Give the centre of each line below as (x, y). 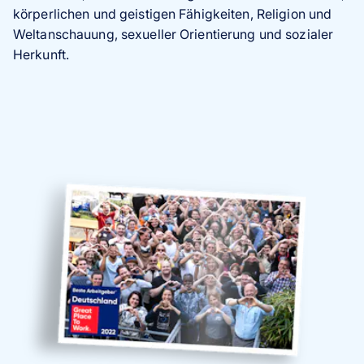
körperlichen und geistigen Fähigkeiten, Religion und (173, 13)
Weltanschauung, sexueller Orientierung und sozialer (173, 34)
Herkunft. (41, 54)
